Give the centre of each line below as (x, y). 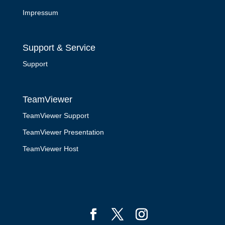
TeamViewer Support (55, 115)
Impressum (40, 13)
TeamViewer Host (50, 148)
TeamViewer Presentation (63, 132)
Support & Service (59, 48)
